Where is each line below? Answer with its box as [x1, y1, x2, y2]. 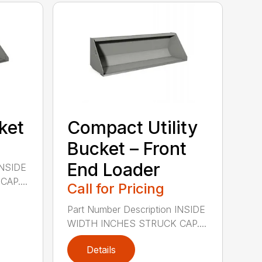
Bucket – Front [67, 138, 187, 160]
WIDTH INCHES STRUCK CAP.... [67, 218, 207, 230]
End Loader [67, 159, 161, 181]
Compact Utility [67, 117, 198, 139]
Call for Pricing [67, 180, 165, 198]
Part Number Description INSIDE [67, 204, 206, 216]
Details [87, 244, 116, 256]
